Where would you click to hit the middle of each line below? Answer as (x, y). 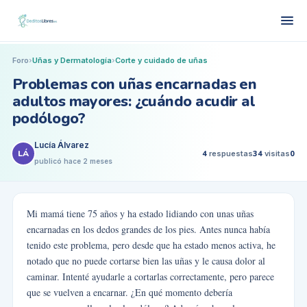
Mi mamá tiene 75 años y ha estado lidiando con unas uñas (140, 213)
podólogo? (48, 119)
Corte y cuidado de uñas (161, 60)
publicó (49, 161)
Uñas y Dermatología (72, 60)
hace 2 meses (88, 161)
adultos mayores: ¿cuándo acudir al (134, 101)
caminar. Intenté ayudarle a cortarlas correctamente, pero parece (150, 277)
